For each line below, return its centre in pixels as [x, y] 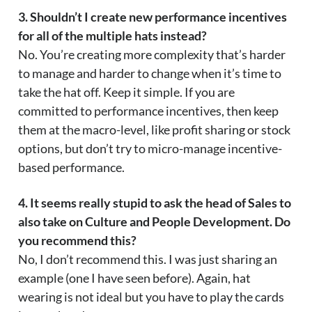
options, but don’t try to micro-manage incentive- [150, 149]
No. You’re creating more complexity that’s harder [152, 55]
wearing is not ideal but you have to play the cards [151, 297]
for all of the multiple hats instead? [112, 36]
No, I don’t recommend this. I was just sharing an [148, 259]
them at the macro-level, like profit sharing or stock [154, 130]
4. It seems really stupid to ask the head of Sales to [155, 203]
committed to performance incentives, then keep [148, 111]
